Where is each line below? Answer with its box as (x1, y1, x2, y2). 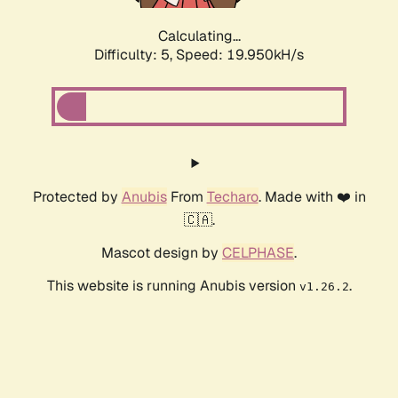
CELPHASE (222, 243, 294, 263)
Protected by (32, 187, 122, 207)
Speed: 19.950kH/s (176, 45, 304, 65)
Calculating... (157, 27, 241, 46)
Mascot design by (101, 243, 222, 263)
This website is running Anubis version (46, 276, 299, 296)
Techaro (206, 187, 259, 207)
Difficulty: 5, (94, 45, 176, 65)
